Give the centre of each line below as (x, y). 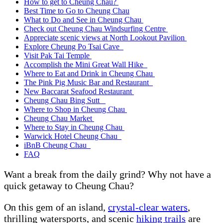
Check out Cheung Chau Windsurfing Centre (96, 29)
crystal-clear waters (148, 207)
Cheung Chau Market (59, 118)
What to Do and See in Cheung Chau (84, 20)
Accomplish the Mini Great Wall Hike (86, 65)
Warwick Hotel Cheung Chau (73, 136)
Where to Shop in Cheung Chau (75, 110)
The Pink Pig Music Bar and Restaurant (88, 83)
